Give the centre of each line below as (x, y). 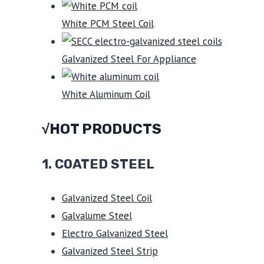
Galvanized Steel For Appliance (129, 59)
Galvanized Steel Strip (110, 251)
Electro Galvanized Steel (115, 233)
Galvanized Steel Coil (107, 198)
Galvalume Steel (97, 215)
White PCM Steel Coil (108, 24)
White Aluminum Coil (106, 94)
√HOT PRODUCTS (101, 129)
